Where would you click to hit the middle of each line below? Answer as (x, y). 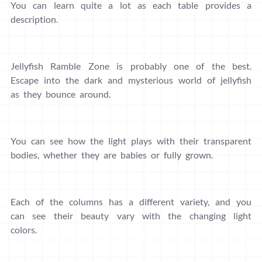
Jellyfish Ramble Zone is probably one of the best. (131, 66)
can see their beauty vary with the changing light (131, 216)
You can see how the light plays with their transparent (131, 141)
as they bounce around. (61, 94)
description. (34, 19)
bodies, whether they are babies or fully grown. (112, 155)
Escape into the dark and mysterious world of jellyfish (131, 80)
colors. (24, 230)
